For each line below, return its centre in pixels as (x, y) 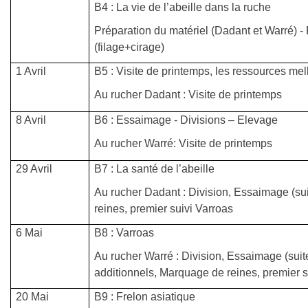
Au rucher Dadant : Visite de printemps (188, 95)
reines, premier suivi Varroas (165, 209)
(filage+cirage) (131, 47)
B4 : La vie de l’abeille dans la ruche (183, 8)
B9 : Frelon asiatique (145, 297)
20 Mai (33, 297)
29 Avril (34, 169)
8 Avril (31, 120)
